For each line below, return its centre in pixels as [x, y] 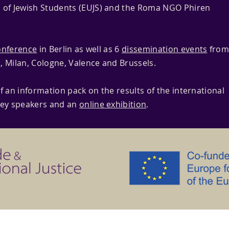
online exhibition [113, 104]
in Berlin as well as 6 [79, 49]
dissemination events [165, 49]
